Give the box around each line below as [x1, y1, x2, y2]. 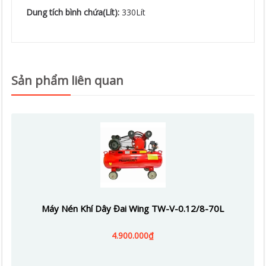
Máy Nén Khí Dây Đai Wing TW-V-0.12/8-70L [42, 202, 224, 214]
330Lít [122, 7, 146, 18]
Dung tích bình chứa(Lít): [26, 7, 122, 18]
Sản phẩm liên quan [11, 72, 124, 88]
